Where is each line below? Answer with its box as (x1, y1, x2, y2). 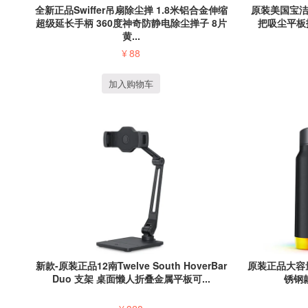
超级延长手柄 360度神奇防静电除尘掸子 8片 (35, 16, 227, 30)
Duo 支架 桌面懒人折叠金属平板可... (52, 271, 210, 285)
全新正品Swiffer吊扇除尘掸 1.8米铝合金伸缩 (34, 3, 228, 16)
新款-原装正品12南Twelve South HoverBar (35, 258, 227, 272)
